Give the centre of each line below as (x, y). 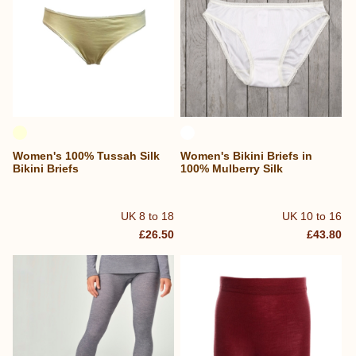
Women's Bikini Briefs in (247, 156)
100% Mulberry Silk (232, 169)
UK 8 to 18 (148, 216)
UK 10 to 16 (312, 216)
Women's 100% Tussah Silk (86, 156)
